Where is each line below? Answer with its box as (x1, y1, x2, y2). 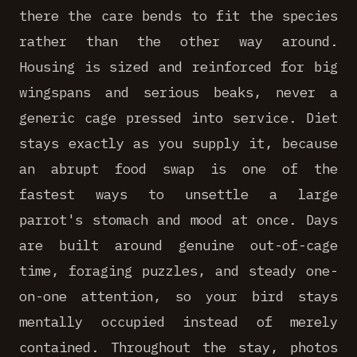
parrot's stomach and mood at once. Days (19, 210, 338, 229)
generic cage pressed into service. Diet (19, 108, 338, 127)
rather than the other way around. (19, 32, 338, 50)
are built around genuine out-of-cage (19, 236, 338, 254)
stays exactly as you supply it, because (19, 134, 338, 152)
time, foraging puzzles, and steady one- (19, 261, 338, 280)
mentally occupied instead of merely (19, 312, 338, 331)
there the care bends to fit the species (19, 6, 338, 25)
